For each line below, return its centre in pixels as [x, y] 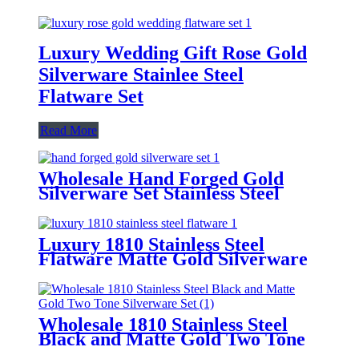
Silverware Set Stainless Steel [159, 193]
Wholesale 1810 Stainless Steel [163, 324]
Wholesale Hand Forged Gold [161, 178]
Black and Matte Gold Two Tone [172, 339]
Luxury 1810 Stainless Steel [151, 244]
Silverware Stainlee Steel [141, 74]
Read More [69, 130]
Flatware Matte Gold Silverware [173, 258]
